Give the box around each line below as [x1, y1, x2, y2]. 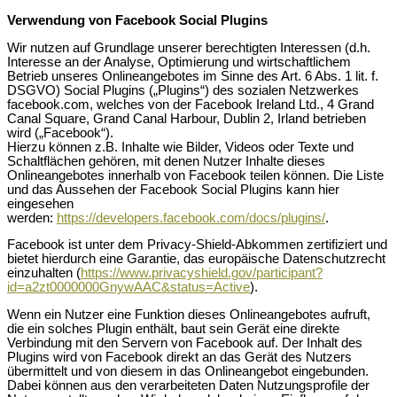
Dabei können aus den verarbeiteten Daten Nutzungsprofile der [7, 378, 370, 393]
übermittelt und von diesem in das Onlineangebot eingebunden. [7, 363, 369, 378]
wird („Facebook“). [7, 125, 117, 140]
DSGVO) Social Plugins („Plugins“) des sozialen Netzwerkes [7, 82, 359, 97]
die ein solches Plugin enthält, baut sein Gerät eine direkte [7, 321, 339, 336]
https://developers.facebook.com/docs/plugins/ [57, 210, 325, 225]
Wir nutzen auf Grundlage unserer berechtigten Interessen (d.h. [7, 40, 370, 55]
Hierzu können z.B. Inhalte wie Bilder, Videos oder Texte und [7, 139, 354, 154]
